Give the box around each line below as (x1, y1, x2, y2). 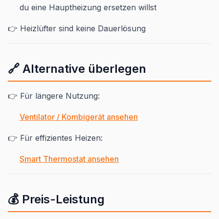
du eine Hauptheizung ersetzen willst (20, 2, 156, 13)
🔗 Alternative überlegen (8, 62, 146, 76)
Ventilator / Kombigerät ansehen (20, 112, 138, 122)
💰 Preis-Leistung (8, 192, 105, 207)
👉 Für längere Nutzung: (8, 91, 100, 101)
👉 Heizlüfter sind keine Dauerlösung (8, 23, 146, 34)
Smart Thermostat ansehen (20, 154, 119, 164)
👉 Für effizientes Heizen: (8, 133, 103, 143)
